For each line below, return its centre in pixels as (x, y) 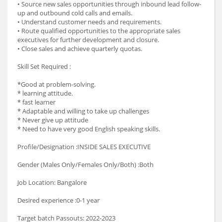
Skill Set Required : (44, 66)
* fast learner (36, 102)
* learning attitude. (45, 93)
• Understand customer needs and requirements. (89, 22)
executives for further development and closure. (88, 39)
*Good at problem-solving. (56, 84)
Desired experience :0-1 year (58, 200)
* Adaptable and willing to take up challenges (83, 111)
